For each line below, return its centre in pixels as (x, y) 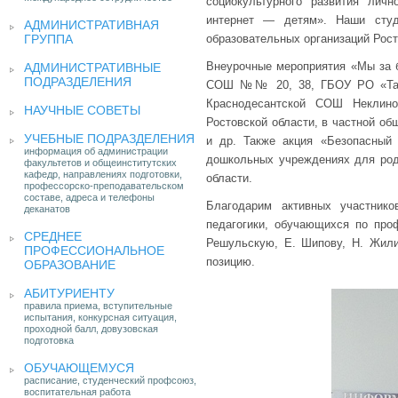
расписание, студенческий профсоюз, (110, 380)
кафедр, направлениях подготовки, (103, 174)
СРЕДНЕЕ (53, 236)
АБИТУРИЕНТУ (69, 293)
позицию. (231, 262)
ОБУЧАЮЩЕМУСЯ (79, 368)
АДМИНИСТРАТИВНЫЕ (92, 68)
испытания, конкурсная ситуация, (100, 317)
